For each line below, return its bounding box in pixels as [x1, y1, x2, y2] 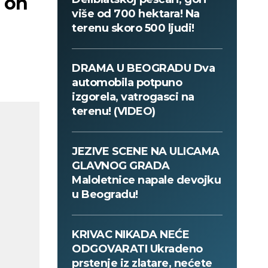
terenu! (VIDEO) [72, 105, 156, 118]
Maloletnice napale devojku [72, 173, 221, 187]
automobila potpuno [72, 76, 182, 90]
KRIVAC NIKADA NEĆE [72, 228, 189, 242]
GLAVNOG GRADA [72, 159, 170, 173]
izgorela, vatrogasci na [72, 90, 194, 104]
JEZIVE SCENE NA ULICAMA [72, 145, 220, 159]
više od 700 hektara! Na [72, 7, 200, 21]
